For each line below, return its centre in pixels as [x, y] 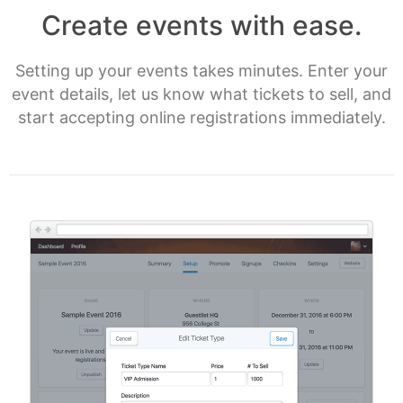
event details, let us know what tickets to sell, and [201, 94]
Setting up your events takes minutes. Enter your [201, 71]
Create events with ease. [201, 25]
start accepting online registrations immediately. [201, 117]
